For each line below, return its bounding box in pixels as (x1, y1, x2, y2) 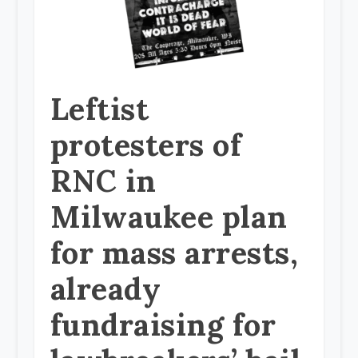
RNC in (50, 161, 157, 201)
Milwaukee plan (50, 197, 288, 237)
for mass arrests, (50, 233, 299, 272)
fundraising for (50, 305, 276, 344)
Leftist (50, 89, 149, 129)
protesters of (50, 125, 242, 165)
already (50, 269, 161, 308)
